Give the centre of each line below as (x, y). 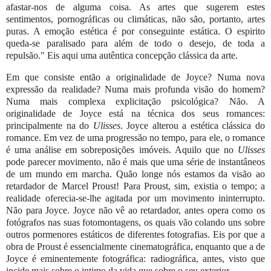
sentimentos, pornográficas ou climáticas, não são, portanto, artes (135, 19)
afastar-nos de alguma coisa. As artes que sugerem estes (135, 7)
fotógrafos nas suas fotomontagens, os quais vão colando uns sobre (135, 223)
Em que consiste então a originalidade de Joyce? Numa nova (135, 77)
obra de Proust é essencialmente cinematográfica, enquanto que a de (135, 247)
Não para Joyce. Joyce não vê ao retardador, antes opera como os (135, 211)
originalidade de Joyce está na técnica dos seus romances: (135, 114)
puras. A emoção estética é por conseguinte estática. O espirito (135, 31)
